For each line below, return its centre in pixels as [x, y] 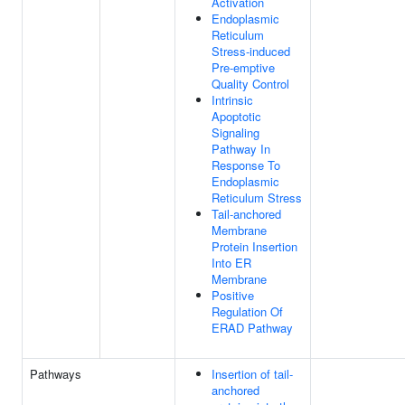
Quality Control [250, 84]
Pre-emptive [243, 67]
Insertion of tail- [252, 374]
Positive [233, 295]
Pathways [56, 374]
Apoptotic [236, 116]
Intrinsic [232, 100]
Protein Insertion [254, 246]
